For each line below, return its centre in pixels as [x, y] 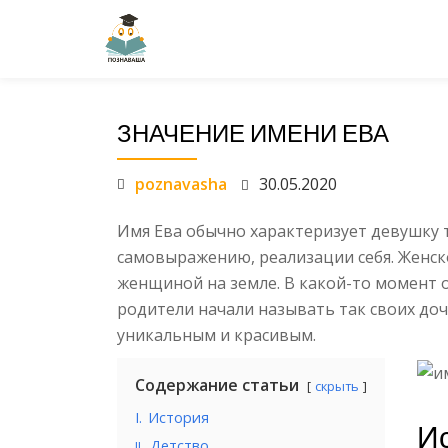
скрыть [337, 386]
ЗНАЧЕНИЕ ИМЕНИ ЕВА [253, 133]
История [178, 417]
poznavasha [181, 184]
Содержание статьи [217, 385]
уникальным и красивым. [216, 335]
